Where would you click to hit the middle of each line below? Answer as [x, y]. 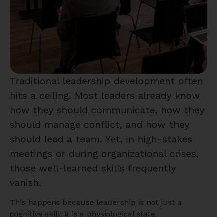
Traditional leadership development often [106, 81]
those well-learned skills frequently [93, 168]
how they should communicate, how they [107, 110]
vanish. [25, 183]
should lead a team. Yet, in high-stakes [101, 139]
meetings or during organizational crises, [104, 154]
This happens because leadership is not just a [96, 202]
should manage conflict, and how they [100, 125]
